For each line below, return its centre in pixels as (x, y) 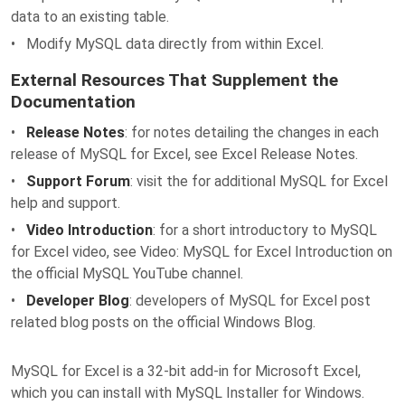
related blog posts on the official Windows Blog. (163, 322)
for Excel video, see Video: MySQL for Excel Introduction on (202, 252)
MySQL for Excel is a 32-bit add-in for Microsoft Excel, (186, 371)
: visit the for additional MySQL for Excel (259, 181)
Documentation (73, 102)
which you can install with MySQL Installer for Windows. (188, 393)
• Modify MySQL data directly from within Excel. (167, 44)
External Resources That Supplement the (174, 80)
